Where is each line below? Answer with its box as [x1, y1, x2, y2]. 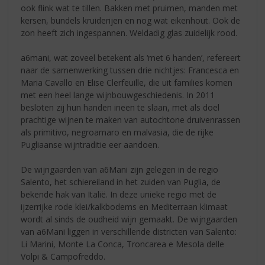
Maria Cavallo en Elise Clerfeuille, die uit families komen [21, 77, 233, 89]
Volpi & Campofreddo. [21, 251, 106, 263]
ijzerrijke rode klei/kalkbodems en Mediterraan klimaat [21, 201, 228, 213]
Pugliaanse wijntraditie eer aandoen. [21, 139, 160, 151]
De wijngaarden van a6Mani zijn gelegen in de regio [21, 164, 219, 176]
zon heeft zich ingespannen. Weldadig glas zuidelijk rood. [21, 27, 238, 39]
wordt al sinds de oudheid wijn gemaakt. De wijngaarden [21, 214, 238, 225]
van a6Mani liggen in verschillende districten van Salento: [21, 226, 237, 238]
